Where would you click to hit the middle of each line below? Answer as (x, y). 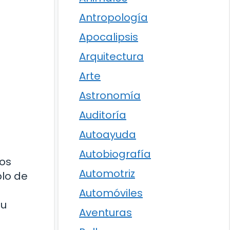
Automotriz (107, 174)
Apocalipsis (109, 37)
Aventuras (106, 213)
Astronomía (110, 95)
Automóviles (111, 193)
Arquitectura (111, 56)
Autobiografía (115, 154)
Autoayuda (108, 135)
